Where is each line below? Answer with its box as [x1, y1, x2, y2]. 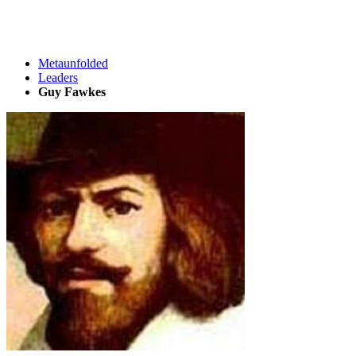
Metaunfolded [38, 56, 108, 70]
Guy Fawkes [38, 85, 106, 99]
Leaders [38, 71, 78, 84]
